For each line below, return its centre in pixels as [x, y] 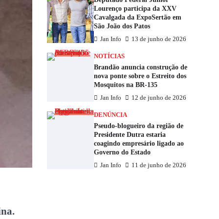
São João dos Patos [122, 26]
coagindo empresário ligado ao [139, 143]
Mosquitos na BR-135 [126, 85]
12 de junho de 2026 [159, 98]
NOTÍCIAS [109, 56]
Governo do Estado [122, 152]
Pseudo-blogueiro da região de [139, 126]
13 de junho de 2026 [159, 39]
